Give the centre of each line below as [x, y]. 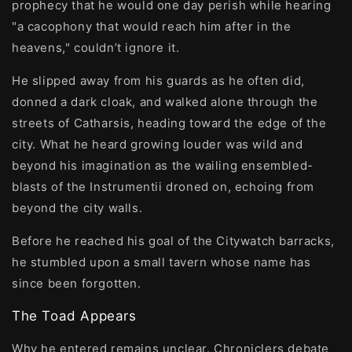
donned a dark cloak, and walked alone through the [165, 102]
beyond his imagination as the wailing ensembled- [163, 165]
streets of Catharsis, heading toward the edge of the [169, 123]
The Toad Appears [74, 316]
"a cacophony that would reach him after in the [152, 26]
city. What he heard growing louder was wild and [158, 144]
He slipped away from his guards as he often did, [158, 81]
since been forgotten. [77, 283]
